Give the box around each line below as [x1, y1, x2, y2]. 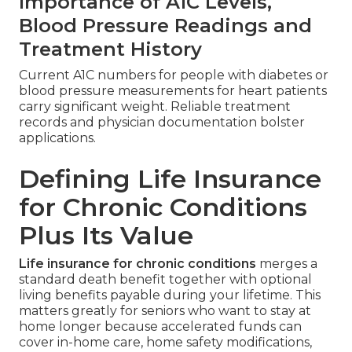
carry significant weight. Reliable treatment [19, 99, 291, 115]
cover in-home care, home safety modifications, [19, 335, 312, 350]
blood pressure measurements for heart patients [19, 83, 327, 99]
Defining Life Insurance [19, 163, 321, 195]
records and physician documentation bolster [19, 115, 305, 130]
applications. [19, 130, 96, 146]
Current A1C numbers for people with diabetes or [19, 68, 328, 83]
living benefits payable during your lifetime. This [19, 288, 321, 303]
